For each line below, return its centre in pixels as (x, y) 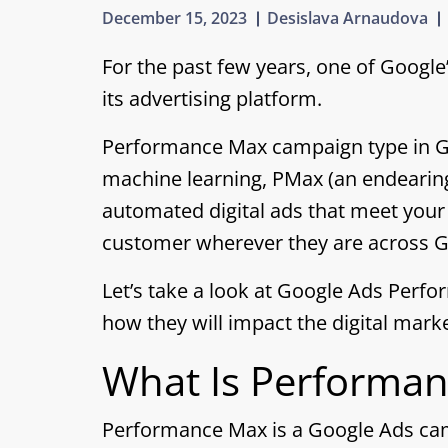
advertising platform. (225, 98)
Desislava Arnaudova (347, 18)
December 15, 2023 (174, 18)
